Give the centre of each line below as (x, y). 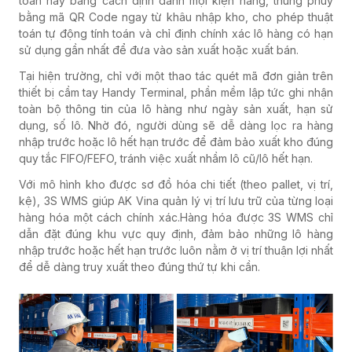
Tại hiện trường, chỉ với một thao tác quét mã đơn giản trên (176, 75)
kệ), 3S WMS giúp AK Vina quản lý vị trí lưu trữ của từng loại (176, 200)
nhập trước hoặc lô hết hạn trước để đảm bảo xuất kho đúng (176, 141)
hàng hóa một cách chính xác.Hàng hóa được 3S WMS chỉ (176, 217)
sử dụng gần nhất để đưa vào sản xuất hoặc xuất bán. (159, 49)
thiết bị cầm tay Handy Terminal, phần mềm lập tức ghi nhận (176, 92)
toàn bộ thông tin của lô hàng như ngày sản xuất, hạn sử (176, 108)
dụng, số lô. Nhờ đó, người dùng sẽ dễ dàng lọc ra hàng (176, 125)
